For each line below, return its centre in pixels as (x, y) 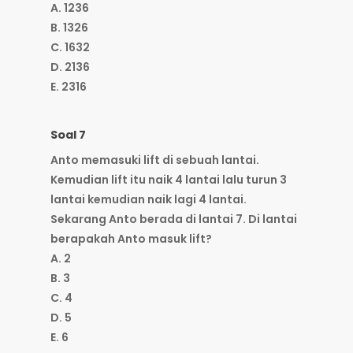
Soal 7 (68, 135)
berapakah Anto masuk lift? (131, 239)
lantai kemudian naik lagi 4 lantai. (149, 200)
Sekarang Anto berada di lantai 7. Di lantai (174, 219)
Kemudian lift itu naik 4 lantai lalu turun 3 (169, 180)
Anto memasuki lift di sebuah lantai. (155, 160)
